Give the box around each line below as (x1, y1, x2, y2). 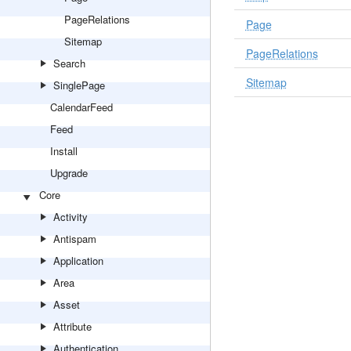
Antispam (53, 231, 96, 246)
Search (53, 56, 85, 71)
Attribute (53, 319, 92, 334)
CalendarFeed (50, 100, 113, 114)
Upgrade (50, 165, 88, 180)
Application (53, 253, 103, 268)
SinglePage (53, 78, 105, 92)
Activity (53, 209, 88, 224)
